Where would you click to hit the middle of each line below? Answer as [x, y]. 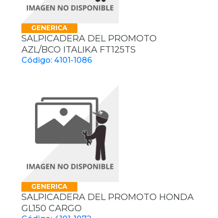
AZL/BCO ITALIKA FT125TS [79, 49]
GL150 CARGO [52, 208]
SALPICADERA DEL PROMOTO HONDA [108, 197]
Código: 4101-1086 [57, 60]
